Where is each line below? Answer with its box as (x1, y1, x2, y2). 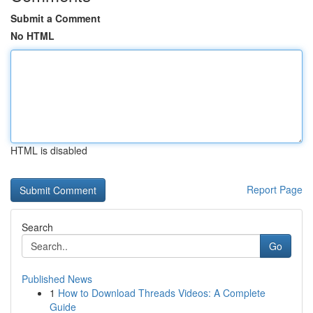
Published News (22, 272, 92, 286)
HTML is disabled (10, 143, 87, 157)
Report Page (247, 182, 303, 196)
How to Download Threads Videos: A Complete (58, 286, 265, 300)
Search (22, 220, 53, 234)
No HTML (10, 29, 54, 43)
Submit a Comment (10, 11, 101, 25)
